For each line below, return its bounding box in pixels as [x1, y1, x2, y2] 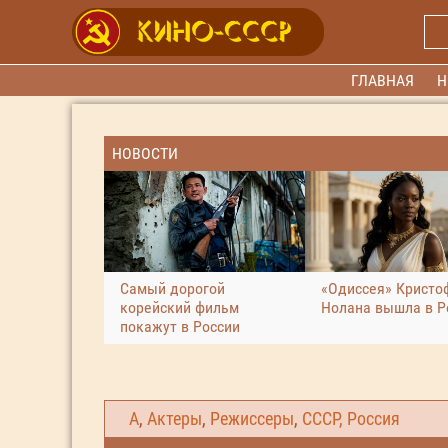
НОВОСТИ [112, 144, 178, 163]
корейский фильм [120, 297, 239, 317]
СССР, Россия [302, 409, 400, 429]
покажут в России [120, 316, 240, 336]
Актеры [147, 409, 202, 429]
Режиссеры [210, 409, 294, 429]
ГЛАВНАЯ [351, 71, 415, 90]
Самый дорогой [120, 278, 225, 298]
